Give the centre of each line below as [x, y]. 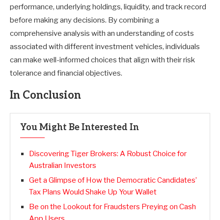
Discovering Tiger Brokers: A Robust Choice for [108, 154]
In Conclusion [45, 95]
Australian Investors [63, 165]
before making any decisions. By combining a [84, 20]
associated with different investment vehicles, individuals [105, 47]
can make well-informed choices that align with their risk [102, 60]
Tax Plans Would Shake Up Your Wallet [93, 192]
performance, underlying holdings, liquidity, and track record [108, 7]
